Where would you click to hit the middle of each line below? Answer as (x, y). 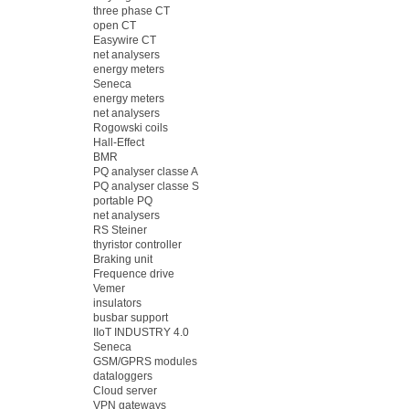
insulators (117, 303)
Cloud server (125, 391)
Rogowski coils (131, 128)
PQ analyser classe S (146, 186)
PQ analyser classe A (146, 172)
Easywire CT (125, 40)
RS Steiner (120, 230)
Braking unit (123, 259)
